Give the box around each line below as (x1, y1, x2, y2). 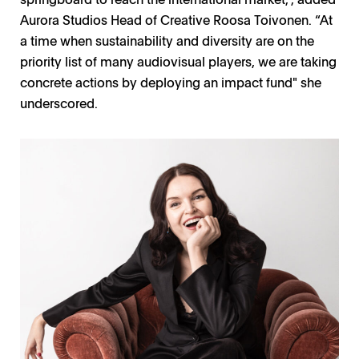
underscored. (20, 93, 98, 111)
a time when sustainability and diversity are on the (20, 30, 314, 49)
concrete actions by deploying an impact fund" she (20, 72, 321, 91)
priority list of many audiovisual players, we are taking (20, 51, 337, 70)
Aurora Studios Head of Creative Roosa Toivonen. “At (20, 10, 333, 28)
